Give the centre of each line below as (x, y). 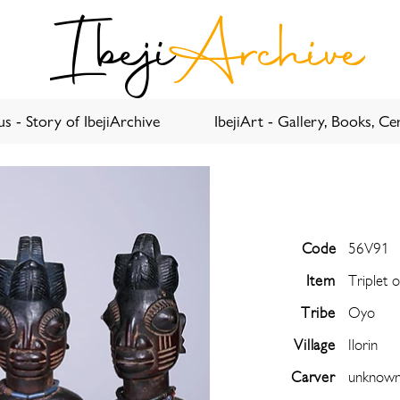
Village (315, 345)
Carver (313, 377)
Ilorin (363, 345)
